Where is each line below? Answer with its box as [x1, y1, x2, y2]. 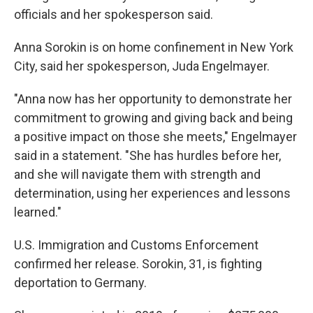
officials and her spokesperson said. [14, 7, 213, 22]
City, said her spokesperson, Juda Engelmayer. [14, 59, 270, 73]
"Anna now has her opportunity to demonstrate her [14, 92, 292, 106]
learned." [14, 205, 61, 219]
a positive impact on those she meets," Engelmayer [14, 129, 297, 144]
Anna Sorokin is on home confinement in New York [14, 40, 293, 54]
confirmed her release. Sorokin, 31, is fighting [14, 256, 262, 271]
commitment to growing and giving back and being [14, 110, 293, 125]
